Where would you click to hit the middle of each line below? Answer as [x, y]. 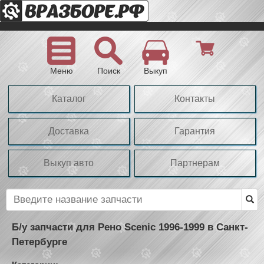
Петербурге [39, 242]
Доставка [69, 131]
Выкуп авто [69, 163]
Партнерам [195, 163]
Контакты [195, 99]
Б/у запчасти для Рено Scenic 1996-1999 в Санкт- [130, 227]
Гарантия [195, 131]
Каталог [69, 99]
